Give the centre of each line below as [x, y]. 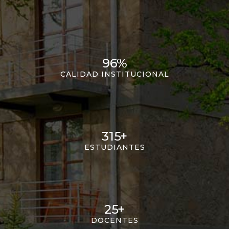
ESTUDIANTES [114, 147]
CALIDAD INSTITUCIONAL [114, 74]
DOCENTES [114, 221]
